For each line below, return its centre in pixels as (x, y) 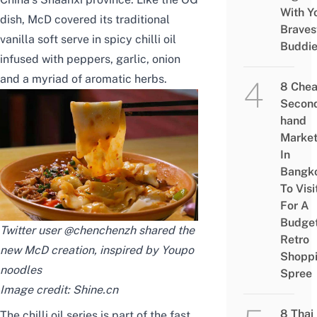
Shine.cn (96, 290)
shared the (165, 230)
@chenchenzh (100, 230)
